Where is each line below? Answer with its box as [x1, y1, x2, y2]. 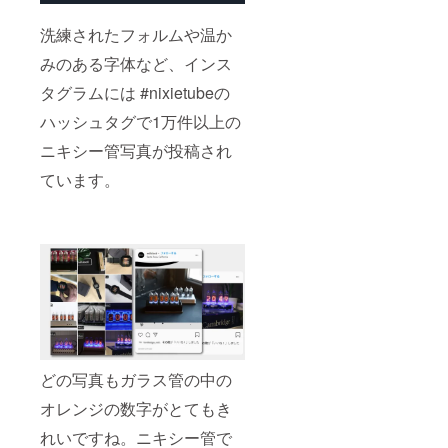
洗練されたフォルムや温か [40, 23, 232, 47]
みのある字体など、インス [40, 52, 232, 76]
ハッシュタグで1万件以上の [40, 110, 241, 134]
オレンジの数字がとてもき [40, 396, 232, 420]
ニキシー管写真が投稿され [40, 139, 232, 163]
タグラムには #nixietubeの [40, 81, 230, 105]
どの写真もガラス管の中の [40, 367, 232, 391]
